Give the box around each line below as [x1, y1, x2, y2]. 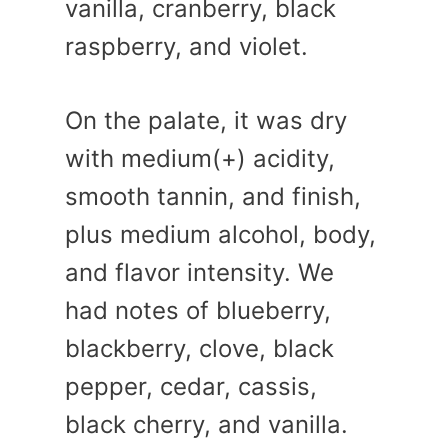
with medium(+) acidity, [65, 143, 335, 173]
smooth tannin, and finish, [65, 181, 361, 211]
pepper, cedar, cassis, [65, 371, 317, 401]
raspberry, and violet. [65, 31, 308, 61]
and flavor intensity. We [65, 257, 334, 287]
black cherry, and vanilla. [65, 409, 348, 439]
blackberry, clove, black [65, 333, 334, 363]
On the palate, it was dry [65, 105, 347, 135]
